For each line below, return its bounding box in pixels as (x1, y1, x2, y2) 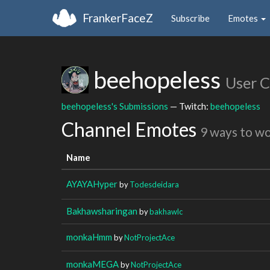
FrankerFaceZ (83, 10, 153, 25)
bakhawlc (149, 206, 183, 216)
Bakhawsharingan (66, 205, 137, 216)
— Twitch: (168, 100, 210, 111)
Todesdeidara (130, 179, 179, 189)
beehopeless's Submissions (61, 100, 168, 111)
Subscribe (171, 12, 210, 24)
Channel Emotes (61, 118, 200, 141)
